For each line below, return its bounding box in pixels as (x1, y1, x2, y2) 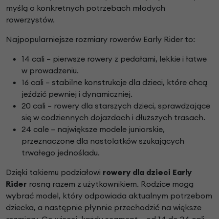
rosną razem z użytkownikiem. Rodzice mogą (27, 179, 194, 189)
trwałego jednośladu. (22, 148, 100, 158)
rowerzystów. (6, 15, 55, 25)
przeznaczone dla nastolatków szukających (22, 136, 184, 146)
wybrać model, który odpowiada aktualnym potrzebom (6, 191, 212, 201)
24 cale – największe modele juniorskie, (22, 124, 165, 134)
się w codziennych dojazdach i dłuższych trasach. (22, 112, 205, 123)
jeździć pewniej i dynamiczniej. (22, 89, 132, 99)
